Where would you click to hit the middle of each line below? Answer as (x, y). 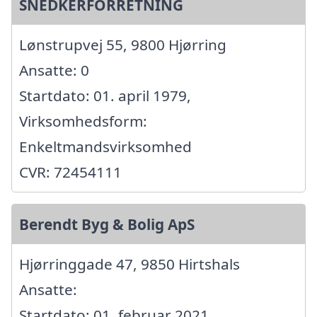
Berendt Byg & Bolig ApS (107, 224)
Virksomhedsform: (83, 121)
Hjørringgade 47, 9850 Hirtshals (129, 264)
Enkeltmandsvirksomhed (105, 146)
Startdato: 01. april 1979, (105, 95)
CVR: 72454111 (70, 172)
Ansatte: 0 (54, 70)
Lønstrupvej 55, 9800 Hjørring (123, 44)
